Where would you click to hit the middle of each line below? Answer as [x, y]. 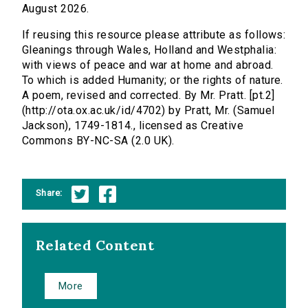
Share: [49, 192]
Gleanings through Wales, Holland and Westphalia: [150, 50]
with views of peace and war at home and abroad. [148, 65]
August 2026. [56, 9]
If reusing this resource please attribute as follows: [154, 35]
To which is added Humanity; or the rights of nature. [153, 80]
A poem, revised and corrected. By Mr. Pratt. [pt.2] [148, 96]
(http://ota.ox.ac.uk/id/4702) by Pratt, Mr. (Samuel [148, 111]
